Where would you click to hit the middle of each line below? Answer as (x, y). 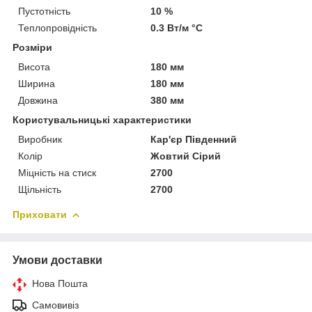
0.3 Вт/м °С (177, 28)
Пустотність (44, 11)
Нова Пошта (60, 283)
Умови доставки (57, 260)
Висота (34, 67)
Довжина (38, 100)
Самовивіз (55, 305)
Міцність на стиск (57, 172)
